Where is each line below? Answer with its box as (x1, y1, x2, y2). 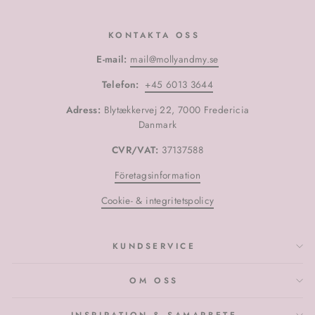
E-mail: (96, 52, 127, 67)
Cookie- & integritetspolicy (101, 193, 214, 208)
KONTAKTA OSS (108, 29, 200, 41)
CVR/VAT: (111, 143, 159, 157)
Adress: (65, 103, 104, 117)
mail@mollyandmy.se (130, 52, 219, 67)
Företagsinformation (115, 168, 200, 183)
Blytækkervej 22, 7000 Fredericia (103, 103, 250, 117)
